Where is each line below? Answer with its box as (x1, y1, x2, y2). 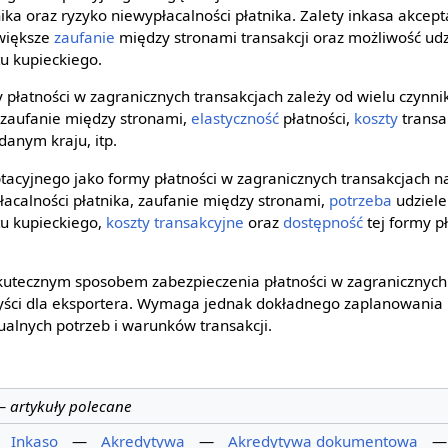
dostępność (283, 211, 364, 232)
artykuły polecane (9, 396, 132, 417)
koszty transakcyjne (106, 211, 245, 232)
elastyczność (191, 108, 280, 129)
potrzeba (329, 189, 393, 210)
